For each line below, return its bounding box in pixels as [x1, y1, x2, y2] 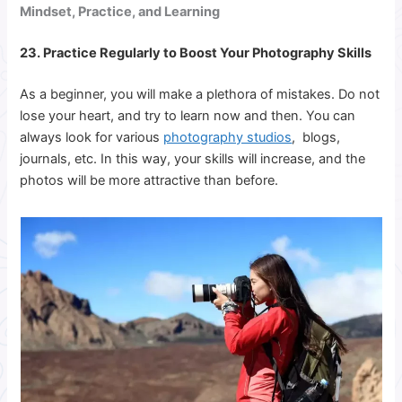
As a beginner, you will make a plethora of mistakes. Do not [20, 86, 380, 103]
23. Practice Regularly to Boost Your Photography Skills [20, 45, 372, 62]
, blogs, [292, 129, 341, 146]
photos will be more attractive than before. [20, 172, 279, 189]
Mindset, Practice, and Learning [20, 4, 221, 21]
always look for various [20, 129, 164, 146]
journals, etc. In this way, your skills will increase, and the [20, 151, 366, 168]
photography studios [163, 129, 293, 146]
